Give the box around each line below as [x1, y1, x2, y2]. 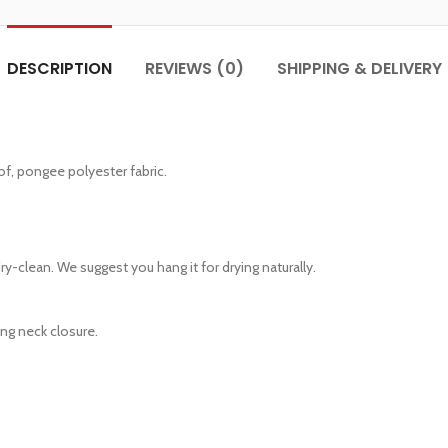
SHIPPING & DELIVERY [276, 57, 442, 80]
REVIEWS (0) [144, 57, 244, 80]
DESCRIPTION [6, 57, 112, 80]
